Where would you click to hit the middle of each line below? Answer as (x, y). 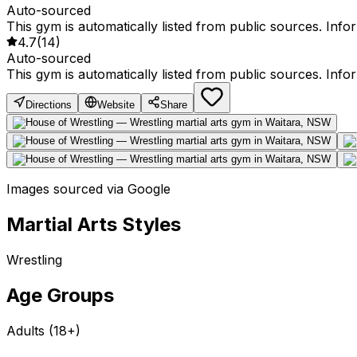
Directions (49, 105)
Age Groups (60, 296)
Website (116, 105)
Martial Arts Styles (94, 225)
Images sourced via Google (88, 189)
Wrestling (34, 260)
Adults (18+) (43, 331)
